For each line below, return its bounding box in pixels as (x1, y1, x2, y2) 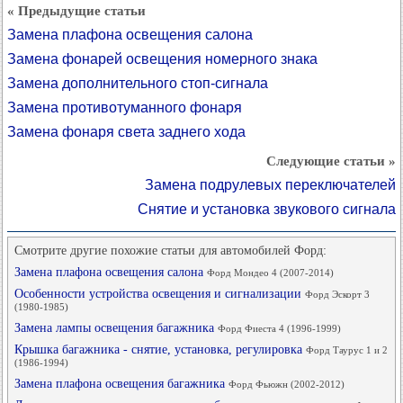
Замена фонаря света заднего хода (7, 124, 246, 139)
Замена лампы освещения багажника (14, 321, 218, 335)
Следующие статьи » (266, 154, 396, 168)
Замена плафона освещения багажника (14, 377, 228, 390)
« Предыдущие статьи (7, 4, 146, 18)
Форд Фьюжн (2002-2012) (228, 379, 345, 390)
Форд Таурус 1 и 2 (306, 345, 388, 355)
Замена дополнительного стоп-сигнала (7, 76, 268, 91)
